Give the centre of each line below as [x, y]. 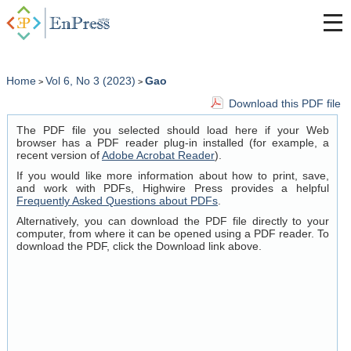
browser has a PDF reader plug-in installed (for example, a [173, 143]
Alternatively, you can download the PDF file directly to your [173, 221]
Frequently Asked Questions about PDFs [117, 201]
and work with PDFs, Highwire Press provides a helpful [173, 188]
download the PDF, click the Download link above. [139, 246]
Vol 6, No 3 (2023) [90, 81]
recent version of [59, 156]
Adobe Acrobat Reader [158, 156]
